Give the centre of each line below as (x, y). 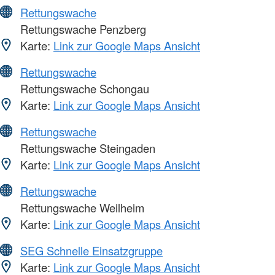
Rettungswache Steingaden (86, 148)
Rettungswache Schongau (83, 89)
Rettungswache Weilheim (81, 208)
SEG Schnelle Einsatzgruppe (91, 251)
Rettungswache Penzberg (82, 29)
